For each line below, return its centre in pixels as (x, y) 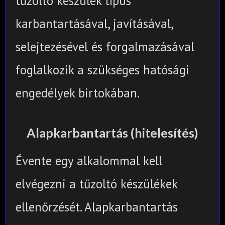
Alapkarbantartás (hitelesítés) (113, 132)
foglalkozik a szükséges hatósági (102, 70)
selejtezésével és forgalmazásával (105, 46)
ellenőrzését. (48, 207)
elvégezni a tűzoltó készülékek (96, 184)
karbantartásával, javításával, (94, 23)
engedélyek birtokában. (78, 93)
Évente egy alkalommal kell (89, 161)
